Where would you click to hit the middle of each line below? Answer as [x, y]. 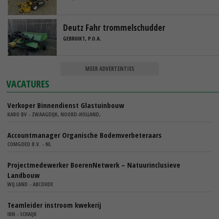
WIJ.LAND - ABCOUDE [30, 184]
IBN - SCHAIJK [22, 214]
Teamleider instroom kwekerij [54, 205]
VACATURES [28, 84]
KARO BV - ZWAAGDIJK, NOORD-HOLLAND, [54, 114]
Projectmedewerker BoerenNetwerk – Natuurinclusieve [94, 164]
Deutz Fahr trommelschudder [114, 27]
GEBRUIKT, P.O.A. [82, 39]
